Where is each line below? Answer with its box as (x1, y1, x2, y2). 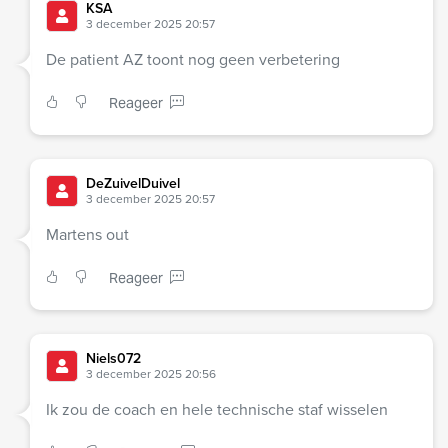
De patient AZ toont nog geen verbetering (46, 48, 340, 72)
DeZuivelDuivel (86, 173, 180, 195)
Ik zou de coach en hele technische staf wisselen (46, 398, 388, 422)
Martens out (46, 223, 129, 247)
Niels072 (86, 348, 141, 370)
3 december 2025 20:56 (86, 365, 216, 384)
